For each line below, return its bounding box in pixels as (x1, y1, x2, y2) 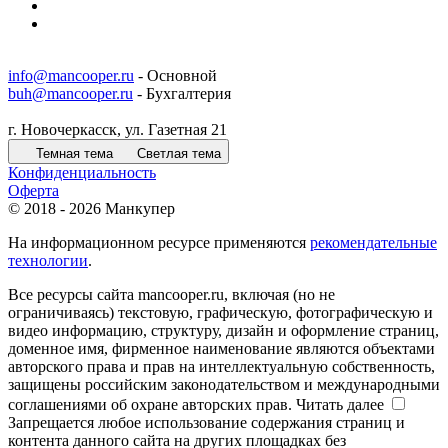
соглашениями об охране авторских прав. (8, 396, 296, 414)
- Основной (134, 67, 217, 85)
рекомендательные (310, 234, 437, 252)
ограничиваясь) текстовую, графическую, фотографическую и (8, 304, 433, 322)
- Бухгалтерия (133, 85, 231, 103)
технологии (8, 252, 88, 270)
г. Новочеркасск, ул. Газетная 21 (8, 121, 227, 139)
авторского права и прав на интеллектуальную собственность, (8, 358, 435, 376)
